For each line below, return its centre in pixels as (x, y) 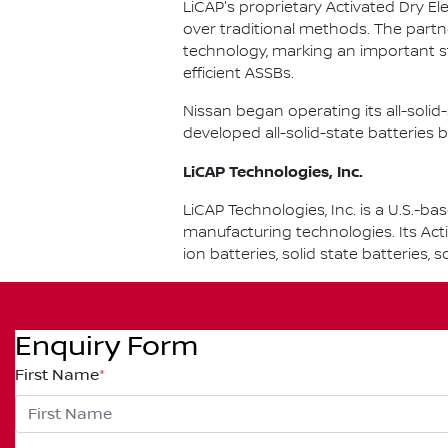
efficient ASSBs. (238, 74)
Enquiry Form (106, 346)
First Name (57, 375)
